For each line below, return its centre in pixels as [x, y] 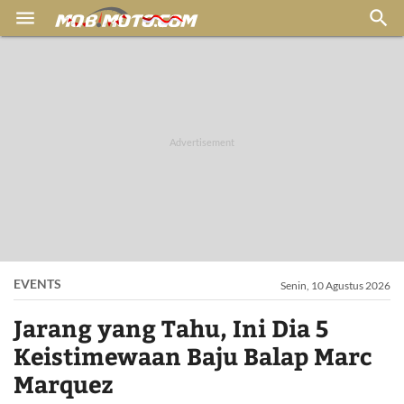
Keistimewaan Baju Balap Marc [193, 356]
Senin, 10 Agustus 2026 [335, 285]
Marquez [63, 384]
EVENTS [37, 284]
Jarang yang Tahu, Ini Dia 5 [171, 328]
